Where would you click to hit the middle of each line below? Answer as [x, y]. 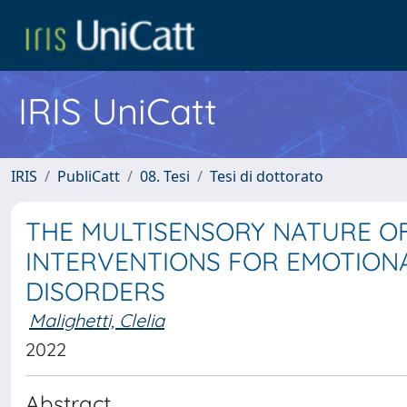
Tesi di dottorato [267, 176]
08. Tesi [165, 176]
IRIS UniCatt [118, 111]
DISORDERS [95, 291]
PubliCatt [89, 176]
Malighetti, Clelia [97, 320]
